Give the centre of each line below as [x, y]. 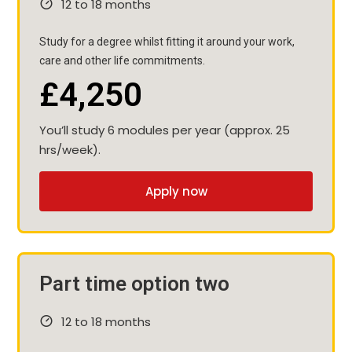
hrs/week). [70, 149]
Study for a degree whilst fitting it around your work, [167, 41]
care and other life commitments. [122, 60]
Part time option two [134, 283]
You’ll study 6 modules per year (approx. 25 [165, 130]
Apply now [176, 191]
